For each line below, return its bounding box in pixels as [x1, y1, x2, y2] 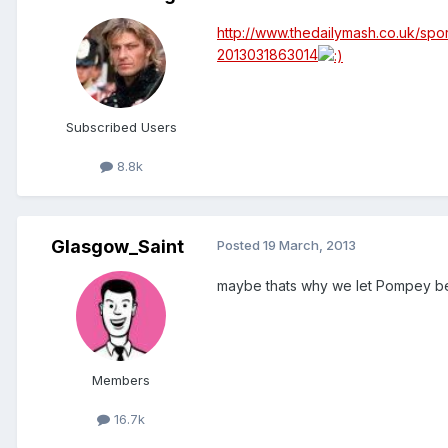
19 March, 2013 [263, 237, 356, 254]
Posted [217, 237, 263, 254]
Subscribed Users [65, 119, 177, 136]
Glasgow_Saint [50, 236, 184, 258]
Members [92, 372, 150, 389]
